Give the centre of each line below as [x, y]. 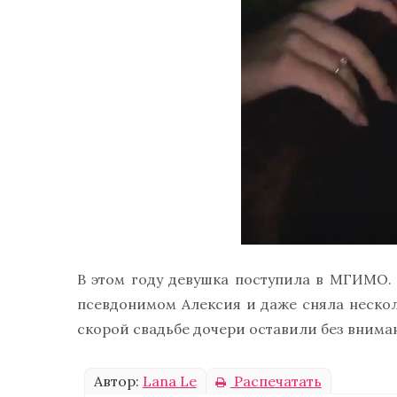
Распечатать [276, 381]
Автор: [118, 381]
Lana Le [169, 381]
